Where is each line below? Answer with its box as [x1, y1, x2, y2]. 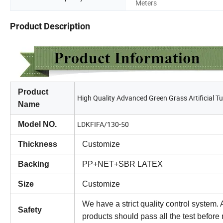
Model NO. [18, 120, 57, 129]
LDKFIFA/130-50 [77, 119, 129, 129]
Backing [18, 160, 49, 169]
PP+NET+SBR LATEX [82, 160, 163, 169]
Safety [18, 206, 42, 215]
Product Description [10, 21, 90, 32]
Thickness [18, 140, 57, 149]
